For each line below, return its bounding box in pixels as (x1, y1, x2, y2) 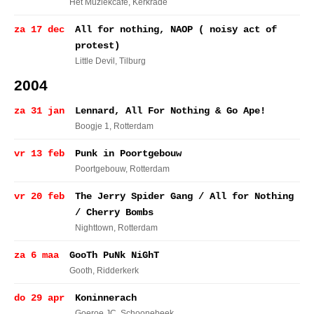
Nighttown (75, 223, 114, 233)
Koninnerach (75, 292, 137, 303)
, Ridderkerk (93, 266, 139, 275)
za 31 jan (14, 105, 64, 116)
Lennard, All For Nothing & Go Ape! (75, 105, 266, 116)
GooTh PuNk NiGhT (69, 250, 159, 261)
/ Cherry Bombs (75, 207, 153, 218)
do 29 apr (14, 292, 64, 303)
